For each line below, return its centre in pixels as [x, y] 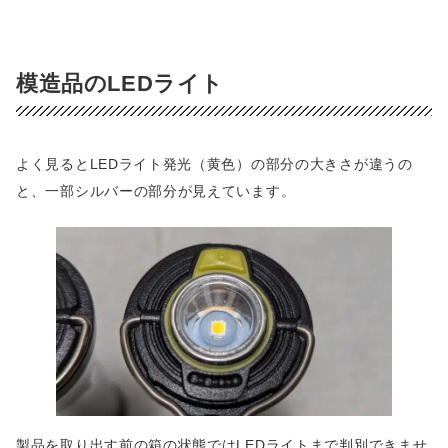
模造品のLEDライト [120, 83]
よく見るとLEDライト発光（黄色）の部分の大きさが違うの [214, 164]
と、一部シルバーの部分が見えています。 [156, 191]
